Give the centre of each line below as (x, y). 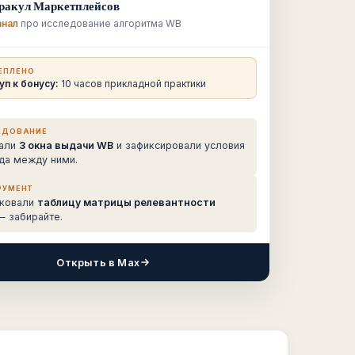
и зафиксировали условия (179, 145)
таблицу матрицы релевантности (126, 202)
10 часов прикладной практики (132, 84)
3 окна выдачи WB (66, 145)
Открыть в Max (98, 262)
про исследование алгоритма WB (99, 23)
